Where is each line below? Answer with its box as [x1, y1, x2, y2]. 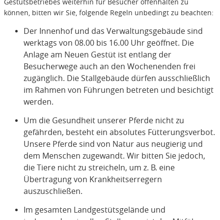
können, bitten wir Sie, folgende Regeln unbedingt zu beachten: [3, 8, 214, 18]
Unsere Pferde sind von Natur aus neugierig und [23, 138, 203, 150]
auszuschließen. [23, 186, 82, 197]
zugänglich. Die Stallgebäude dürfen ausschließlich [23, 73, 210, 84]
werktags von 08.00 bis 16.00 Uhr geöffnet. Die [23, 37, 194, 49]
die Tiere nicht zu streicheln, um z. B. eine [23, 162, 175, 173]
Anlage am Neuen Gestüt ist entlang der [23, 49, 171, 60]
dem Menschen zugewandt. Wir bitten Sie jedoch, [23, 150, 205, 162]
